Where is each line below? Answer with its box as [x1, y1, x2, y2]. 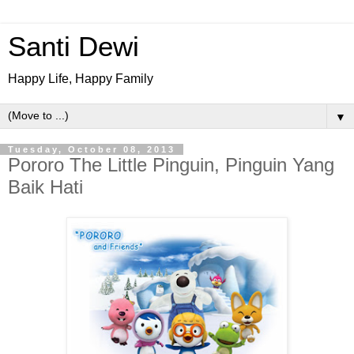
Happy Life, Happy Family [8, 72, 153, 85]
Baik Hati [8, 176, 83, 198]
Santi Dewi [8, 32, 139, 62]
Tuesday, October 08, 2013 [8, 145, 175, 154]
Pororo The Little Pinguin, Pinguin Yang [8, 154, 334, 175]
